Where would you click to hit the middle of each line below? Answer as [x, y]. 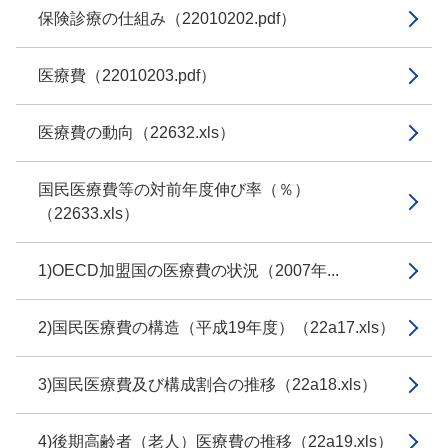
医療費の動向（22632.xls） [136, 132]
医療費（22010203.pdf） [127, 75]
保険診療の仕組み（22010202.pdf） [167, 18]
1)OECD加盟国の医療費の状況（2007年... [188, 270]
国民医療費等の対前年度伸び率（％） [174, 189]
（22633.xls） [88, 213]
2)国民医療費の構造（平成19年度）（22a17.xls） [216, 327]
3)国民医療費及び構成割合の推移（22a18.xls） [207, 384]
